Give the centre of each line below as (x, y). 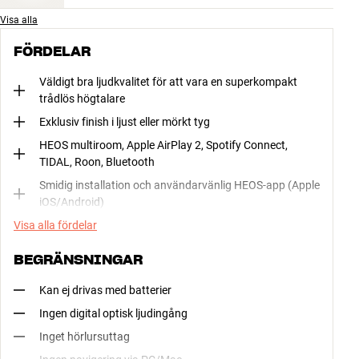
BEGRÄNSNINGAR (78, 259)
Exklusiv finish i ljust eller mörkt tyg (125, 121)
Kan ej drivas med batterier (105, 290)
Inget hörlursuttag (85, 336)
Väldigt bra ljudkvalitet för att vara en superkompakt (168, 81)
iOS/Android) (72, 202)
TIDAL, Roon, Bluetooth (97, 161)
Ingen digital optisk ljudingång (113, 313)
